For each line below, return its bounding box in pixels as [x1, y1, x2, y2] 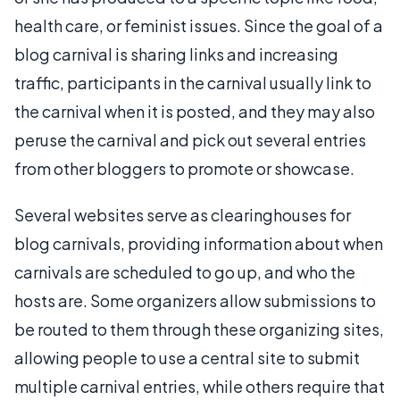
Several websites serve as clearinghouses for [14, 204, 351, 225]
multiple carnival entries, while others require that [14, 376, 385, 396]
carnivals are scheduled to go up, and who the [14, 262, 355, 282]
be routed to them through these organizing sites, [14, 319, 384, 339]
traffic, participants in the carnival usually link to [14, 72, 371, 93]
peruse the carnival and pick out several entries [14, 129, 366, 150]
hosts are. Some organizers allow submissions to [14, 290, 376, 311]
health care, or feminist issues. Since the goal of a [14, 15, 383, 36]
